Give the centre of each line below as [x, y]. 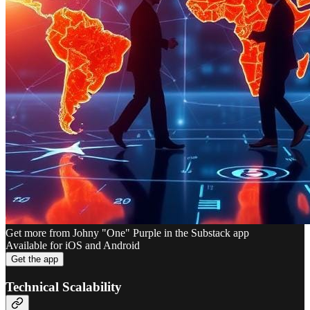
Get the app [35, 259]
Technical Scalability [64, 286]
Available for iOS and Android [73, 245]
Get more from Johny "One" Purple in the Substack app [127, 232]
